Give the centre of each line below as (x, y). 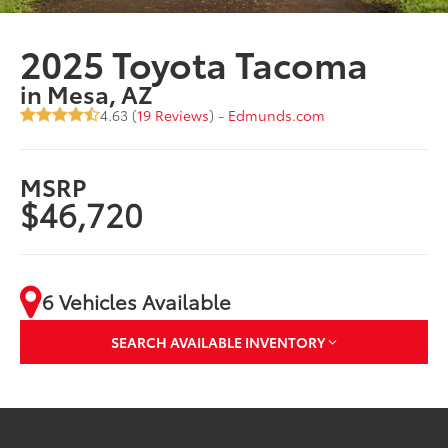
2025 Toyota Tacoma (194, 62)
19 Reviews (173, 114)
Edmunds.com (277, 114)
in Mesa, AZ (87, 92)
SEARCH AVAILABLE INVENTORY (218, 342)
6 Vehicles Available (137, 301)
